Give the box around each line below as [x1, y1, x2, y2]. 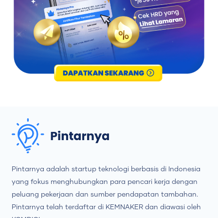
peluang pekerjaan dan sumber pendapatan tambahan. [12, 191, 198, 199]
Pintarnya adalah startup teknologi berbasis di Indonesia [12, 166, 200, 173]
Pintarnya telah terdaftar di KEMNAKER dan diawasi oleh [12, 204, 201, 211]
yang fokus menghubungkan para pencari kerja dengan [12, 179, 198, 186]
